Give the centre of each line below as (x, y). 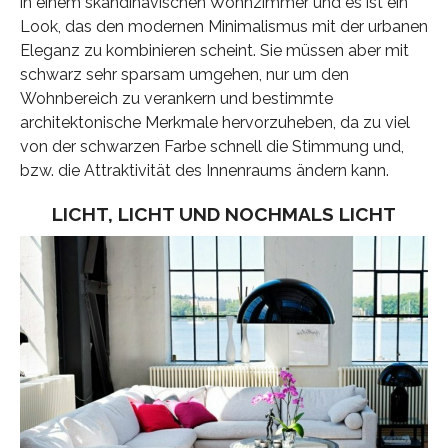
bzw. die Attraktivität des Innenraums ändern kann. (204, 171)
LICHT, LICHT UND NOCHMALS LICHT (223, 214)
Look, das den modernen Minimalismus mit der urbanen (223, 27)
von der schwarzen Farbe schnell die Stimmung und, (211, 147)
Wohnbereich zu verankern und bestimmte (176, 99)
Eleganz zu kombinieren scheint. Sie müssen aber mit (214, 51)
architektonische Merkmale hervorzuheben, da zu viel (214, 123)
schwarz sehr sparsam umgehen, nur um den (184, 75)
